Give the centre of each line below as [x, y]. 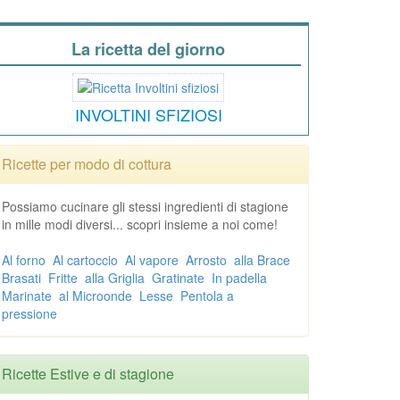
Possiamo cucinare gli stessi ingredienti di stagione [145, 206]
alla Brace [262, 260]
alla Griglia [115, 278]
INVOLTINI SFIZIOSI [148, 114]
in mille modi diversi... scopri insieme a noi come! [140, 224]
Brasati [21, 278]
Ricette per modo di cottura [87, 164]
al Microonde [96, 296]
